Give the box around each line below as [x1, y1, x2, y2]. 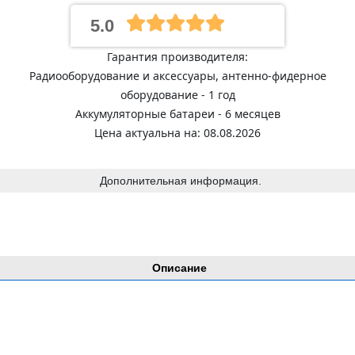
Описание [152, 261, 207, 274]
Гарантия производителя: [107, 49, 248, 64]
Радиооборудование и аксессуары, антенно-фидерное [29, 68, 326, 83]
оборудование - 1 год [120, 87, 235, 102]
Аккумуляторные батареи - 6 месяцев [74, 106, 281, 121]
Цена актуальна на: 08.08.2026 [94, 125, 261, 140]
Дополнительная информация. [99, 174, 261, 187]
